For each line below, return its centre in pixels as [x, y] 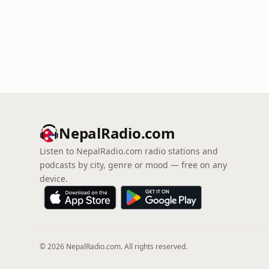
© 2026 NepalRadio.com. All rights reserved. [113, 246]
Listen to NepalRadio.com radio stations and [129, 151]
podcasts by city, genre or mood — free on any [133, 165]
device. [54, 179]
